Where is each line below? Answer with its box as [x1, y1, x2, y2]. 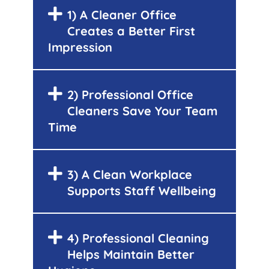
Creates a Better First [67, 23, 196, 38]
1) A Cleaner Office [67, 7, 177, 22]
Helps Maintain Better [67, 246, 195, 262]
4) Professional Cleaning [67, 230, 210, 246]
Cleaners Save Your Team [67, 103, 218, 118]
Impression [48, 39, 112, 55]
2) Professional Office [67, 86, 194, 102]
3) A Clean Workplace [67, 166, 193, 182]
